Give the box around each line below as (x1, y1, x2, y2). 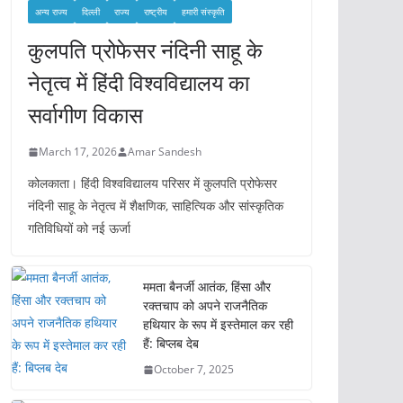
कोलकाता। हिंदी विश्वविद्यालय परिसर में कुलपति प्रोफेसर (28, 175, 277, 192)
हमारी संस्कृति (182, 5, 225, 18)
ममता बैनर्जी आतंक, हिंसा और (143, 278, 271, 295)
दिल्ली (82, 5, 100, 18)
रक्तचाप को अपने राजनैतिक (143, 297, 267, 314)
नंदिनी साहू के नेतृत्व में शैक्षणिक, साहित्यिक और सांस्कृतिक (28, 197, 283, 214)
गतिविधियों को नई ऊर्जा (28, 219, 130, 237)
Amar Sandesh (128, 144, 201, 159)
